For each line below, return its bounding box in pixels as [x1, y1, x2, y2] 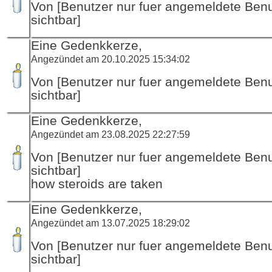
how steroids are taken [31, 176, 163, 191]
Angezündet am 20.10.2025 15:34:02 [31, 53, 190, 64]
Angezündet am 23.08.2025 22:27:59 [31, 128, 190, 140]
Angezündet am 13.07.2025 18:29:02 [31, 217, 190, 228]
